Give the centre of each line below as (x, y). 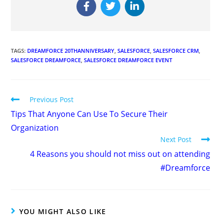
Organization (35, 128)
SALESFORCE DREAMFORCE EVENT (128, 60)
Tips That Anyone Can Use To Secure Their (90, 114)
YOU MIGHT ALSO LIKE (63, 211)
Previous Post (52, 99)
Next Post (176, 139)
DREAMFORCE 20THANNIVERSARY (71, 50)
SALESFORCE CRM (176, 50)
